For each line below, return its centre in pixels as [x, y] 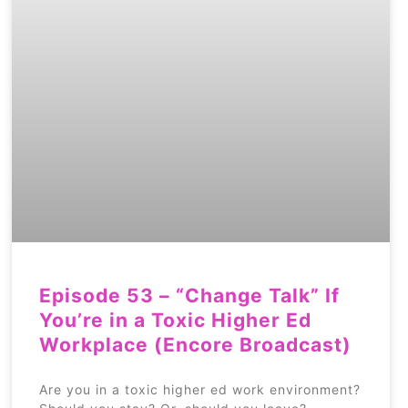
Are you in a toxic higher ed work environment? [200, 389]
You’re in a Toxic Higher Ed [176, 320]
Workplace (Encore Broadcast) [196, 344]
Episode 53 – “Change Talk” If [190, 295]
